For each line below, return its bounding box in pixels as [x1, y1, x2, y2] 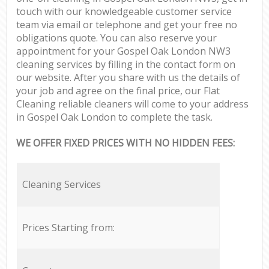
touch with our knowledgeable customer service [16, 5, 232, 19]
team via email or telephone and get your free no [16, 18, 238, 32]
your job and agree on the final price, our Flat [16, 84, 220, 98]
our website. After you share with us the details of [16, 71, 241, 85]
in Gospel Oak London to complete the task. [16, 110, 213, 124]
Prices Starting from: [22, 220, 115, 234]
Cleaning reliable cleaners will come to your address [16, 97, 249, 111]
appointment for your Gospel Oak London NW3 [16, 44, 231, 58]
